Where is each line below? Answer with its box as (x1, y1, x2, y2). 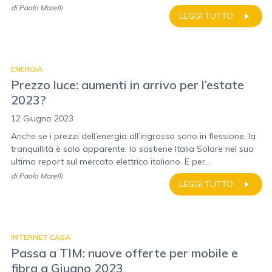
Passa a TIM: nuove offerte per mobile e (11, 245, 238, 260)
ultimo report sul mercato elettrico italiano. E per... (11, 156, 211, 167)
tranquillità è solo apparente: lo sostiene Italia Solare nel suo (11, 143, 254, 154)
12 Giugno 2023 (11, 113, 73, 124)
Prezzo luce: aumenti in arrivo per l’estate (11, 77, 244, 92)
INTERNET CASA (11, 233, 70, 242)
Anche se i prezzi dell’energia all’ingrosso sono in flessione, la (11, 131, 256, 141)
